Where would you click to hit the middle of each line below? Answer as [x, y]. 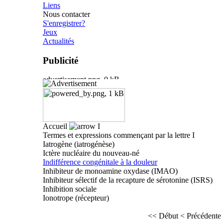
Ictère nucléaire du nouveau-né [91, 153]
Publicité [60, 60]
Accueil [56, 126]
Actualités [58, 41]
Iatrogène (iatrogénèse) [79, 144]
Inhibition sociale [70, 189]
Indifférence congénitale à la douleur [100, 162]
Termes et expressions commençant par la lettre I [119, 135]
